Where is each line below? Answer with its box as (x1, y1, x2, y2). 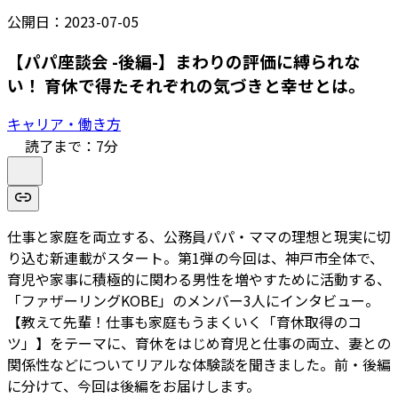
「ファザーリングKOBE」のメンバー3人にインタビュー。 (7, 290, 379, 312)
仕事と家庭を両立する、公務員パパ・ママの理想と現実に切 (7, 226, 391, 248)
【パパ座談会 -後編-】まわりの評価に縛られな (7, 48, 361, 73)
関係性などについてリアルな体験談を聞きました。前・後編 (7, 354, 391, 376)
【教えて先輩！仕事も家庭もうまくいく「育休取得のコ (7, 311, 362, 333)
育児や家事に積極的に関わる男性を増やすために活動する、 (7, 268, 391, 291)
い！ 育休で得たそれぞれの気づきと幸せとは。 (7, 72, 365, 97)
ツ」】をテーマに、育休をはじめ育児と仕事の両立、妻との (7, 332, 391, 354)
